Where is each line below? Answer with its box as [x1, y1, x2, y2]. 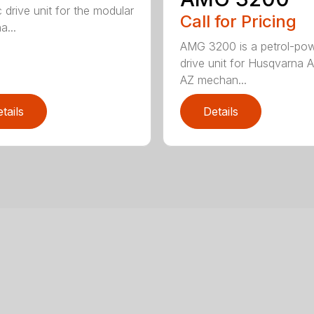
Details [203, 104, 238, 119]
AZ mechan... [179, 73, 247, 88]
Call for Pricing [179, 11, 296, 32]
